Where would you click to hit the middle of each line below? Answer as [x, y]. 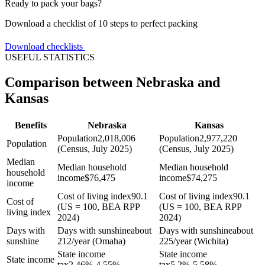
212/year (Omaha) [91, 241]
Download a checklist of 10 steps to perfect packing [101, 24]
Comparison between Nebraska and [112, 83]
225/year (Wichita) [194, 241]
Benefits [31, 125]
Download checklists [44, 47]
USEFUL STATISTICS [50, 57]
